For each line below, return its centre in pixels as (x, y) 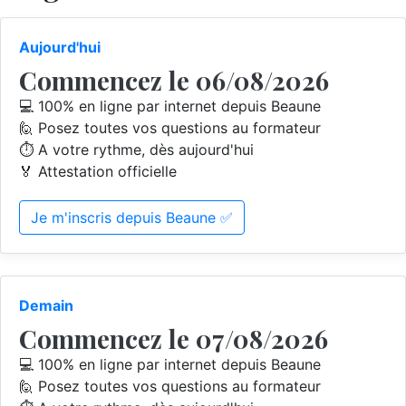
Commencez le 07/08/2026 (174, 338)
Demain (46, 305)
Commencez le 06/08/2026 (174, 80)
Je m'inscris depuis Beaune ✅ (132, 217)
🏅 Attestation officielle (98, 171)
